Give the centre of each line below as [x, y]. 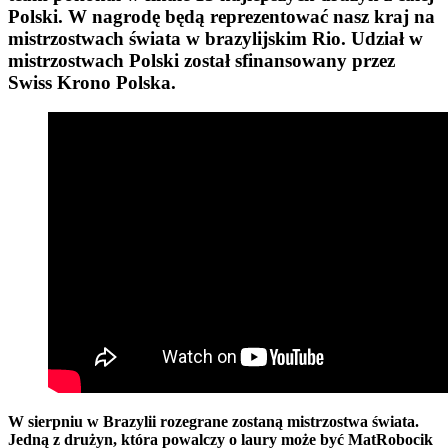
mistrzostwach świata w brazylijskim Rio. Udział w [215, 38]
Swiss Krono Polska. [94, 82]
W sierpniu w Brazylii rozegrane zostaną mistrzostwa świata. [213, 422]
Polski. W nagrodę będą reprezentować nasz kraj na [221, 16]
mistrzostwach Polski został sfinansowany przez [201, 60]
